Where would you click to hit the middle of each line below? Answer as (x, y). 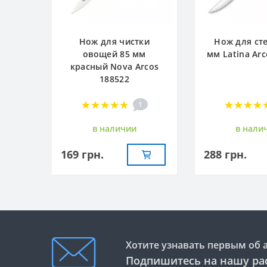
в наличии (114, 128)
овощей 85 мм (114, 54)
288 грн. (225, 154)
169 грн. (82, 154)
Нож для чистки (114, 41)
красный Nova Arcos (114, 66)
